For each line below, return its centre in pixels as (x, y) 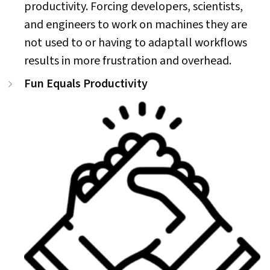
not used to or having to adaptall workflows (136, 43)
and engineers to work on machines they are (136, 25)
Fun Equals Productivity (86, 84)
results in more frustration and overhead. (128, 61)
